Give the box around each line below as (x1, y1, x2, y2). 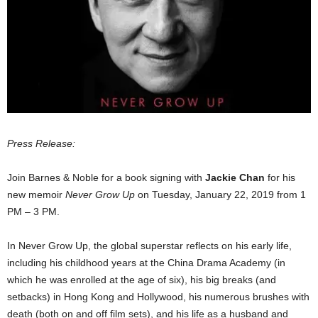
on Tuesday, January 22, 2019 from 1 (135, 189, 306, 201)
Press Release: (7, 138, 75, 150)
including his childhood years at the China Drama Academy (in (7, 257, 285, 269)
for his (265, 172, 295, 184)
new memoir (7, 189, 65, 201)
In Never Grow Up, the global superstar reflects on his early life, (7, 240, 292, 252)
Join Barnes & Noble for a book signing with (7, 172, 205, 184)
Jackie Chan (205, 172, 265, 184)
